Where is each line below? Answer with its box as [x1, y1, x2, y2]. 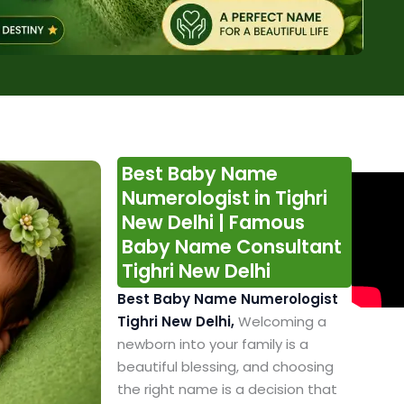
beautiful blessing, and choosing [116, 357, 334, 377]
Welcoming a [237, 312, 326, 332]
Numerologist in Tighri [121, 185, 327, 212]
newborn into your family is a [116, 335, 308, 354]
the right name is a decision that [116, 380, 337, 399]
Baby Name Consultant [121, 234, 342, 261]
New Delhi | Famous [121, 209, 305, 236]
